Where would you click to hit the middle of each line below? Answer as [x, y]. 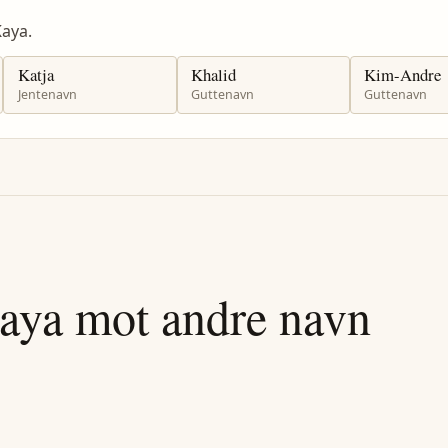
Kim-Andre [403, 74]
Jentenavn [47, 95]
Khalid [214, 74]
